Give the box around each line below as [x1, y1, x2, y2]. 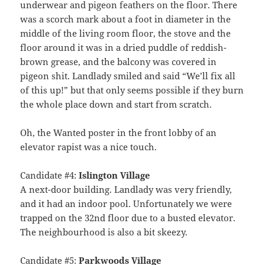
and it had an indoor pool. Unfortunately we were [20, 197, 232, 209]
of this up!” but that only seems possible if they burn [20, 83, 244, 96]
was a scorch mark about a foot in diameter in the [20, 12, 231, 25]
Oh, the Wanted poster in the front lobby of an [20, 126, 217, 138]
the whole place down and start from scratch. [20, 98, 212, 110]
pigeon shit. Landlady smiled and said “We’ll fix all [20, 69, 236, 82]
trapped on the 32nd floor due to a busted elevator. [20, 211, 236, 224]
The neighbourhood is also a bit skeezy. [20, 225, 188, 238]
